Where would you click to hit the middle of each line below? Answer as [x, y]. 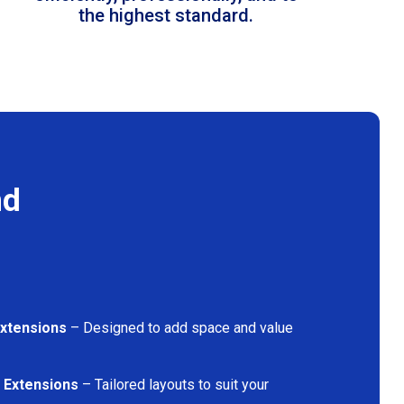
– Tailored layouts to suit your [174, 384]
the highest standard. [166, 15]
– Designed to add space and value [180, 327]
